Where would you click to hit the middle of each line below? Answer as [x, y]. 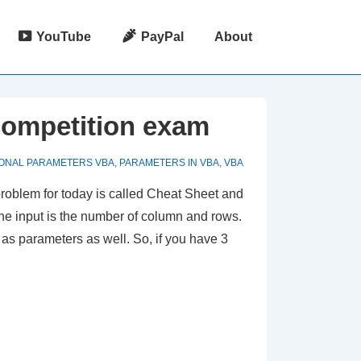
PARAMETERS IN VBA [169, 163]
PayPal [162, 37]
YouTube [64, 37]
